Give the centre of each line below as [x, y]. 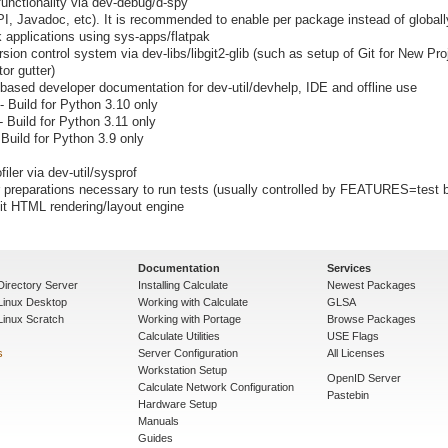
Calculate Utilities [179, 335]
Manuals [158, 420]
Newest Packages [371, 284]
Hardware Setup [177, 403]
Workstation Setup [182, 369]
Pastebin [348, 394]
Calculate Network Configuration [216, 386]
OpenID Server [364, 377]
